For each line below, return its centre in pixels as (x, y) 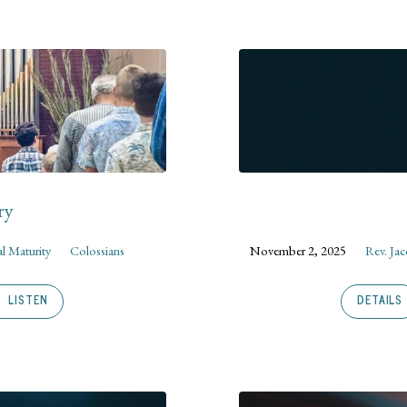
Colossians (98, 250)
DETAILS (380, 300)
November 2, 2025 (298, 250)
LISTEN (26, 300)
